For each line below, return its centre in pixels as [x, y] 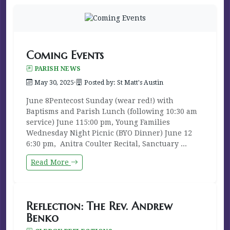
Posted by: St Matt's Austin [124, 82]
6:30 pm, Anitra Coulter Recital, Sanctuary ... [107, 143]
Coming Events [65, 55]
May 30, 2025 [54, 82]
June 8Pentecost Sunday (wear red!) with [100, 100]
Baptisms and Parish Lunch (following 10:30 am [112, 111]
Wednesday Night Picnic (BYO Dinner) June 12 [109, 133]
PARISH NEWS [58, 69]
